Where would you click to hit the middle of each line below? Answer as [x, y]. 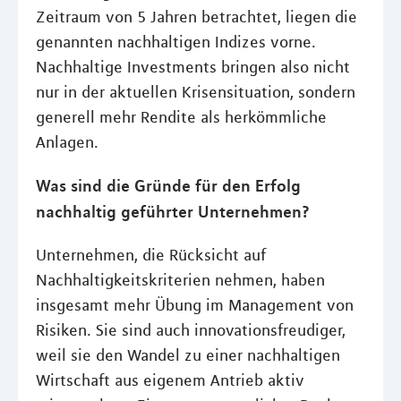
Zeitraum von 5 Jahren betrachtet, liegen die [196, 17]
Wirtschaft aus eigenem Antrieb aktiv [170, 380]
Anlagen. [67, 142]
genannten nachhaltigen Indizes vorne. [176, 42]
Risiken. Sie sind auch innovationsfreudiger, [191, 330]
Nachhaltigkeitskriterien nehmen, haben [180, 280]
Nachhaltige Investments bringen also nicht [193, 67]
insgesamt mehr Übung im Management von [195, 305]
